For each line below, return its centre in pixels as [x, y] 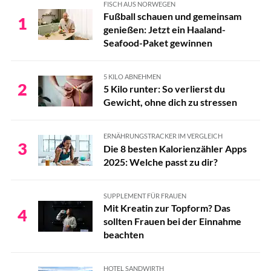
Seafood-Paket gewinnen [158, 43]
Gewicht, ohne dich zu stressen [170, 102]
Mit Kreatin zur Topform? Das [167, 207]
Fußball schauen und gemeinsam [172, 16]
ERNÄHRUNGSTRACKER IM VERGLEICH [163, 136]
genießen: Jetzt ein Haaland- [164, 29]
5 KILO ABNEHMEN [132, 77]
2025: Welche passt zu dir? [160, 162]
